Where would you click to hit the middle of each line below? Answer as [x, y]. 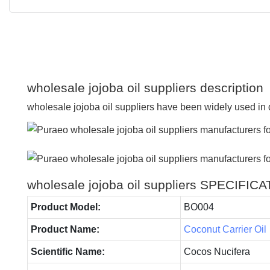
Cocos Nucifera [217, 251]
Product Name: [65, 229]
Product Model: [65, 207]
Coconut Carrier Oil [225, 229]
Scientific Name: [67, 251]
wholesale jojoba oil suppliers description [145, 87]
